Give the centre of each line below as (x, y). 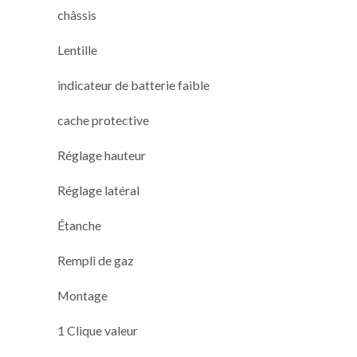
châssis (77, 14)
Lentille (77, 49)
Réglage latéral (98, 190)
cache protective (103, 120)
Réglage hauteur (102, 155)
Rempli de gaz (96, 260)
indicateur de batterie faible (133, 84)
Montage (82, 295)
